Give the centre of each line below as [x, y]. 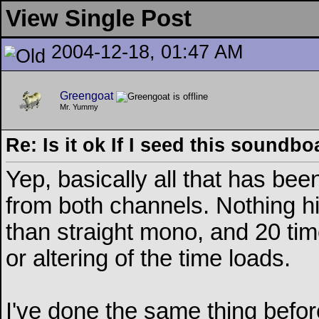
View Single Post [99, 19]
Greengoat [87, 96]
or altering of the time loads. [148, 259]
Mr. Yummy [79, 107]
